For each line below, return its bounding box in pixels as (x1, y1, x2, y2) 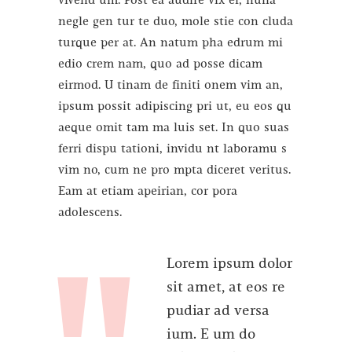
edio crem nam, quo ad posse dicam (58, 57, 262, 71)
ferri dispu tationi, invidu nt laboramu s (58, 142, 287, 156)
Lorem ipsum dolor (167, 256, 292, 272)
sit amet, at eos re (167, 280, 285, 295)
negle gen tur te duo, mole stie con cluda (58, 15, 293, 28)
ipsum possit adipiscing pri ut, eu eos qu (58, 100, 291, 113)
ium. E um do (167, 327, 255, 343)
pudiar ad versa (167, 303, 269, 319)
